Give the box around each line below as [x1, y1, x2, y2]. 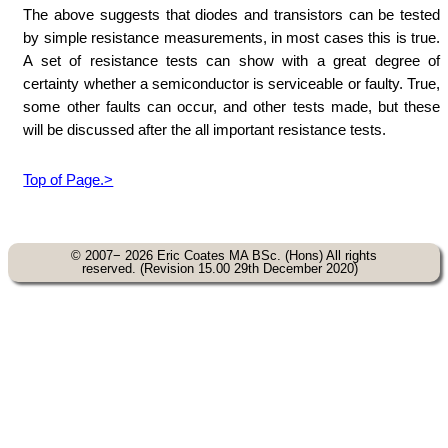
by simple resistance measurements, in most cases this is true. [23, 28, 440, 46]
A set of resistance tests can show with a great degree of [23, 51, 440, 69]
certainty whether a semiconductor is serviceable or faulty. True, [23, 74, 440, 92]
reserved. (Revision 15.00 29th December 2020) [82, 261, 366, 277]
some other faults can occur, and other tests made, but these [23, 97, 440, 115]
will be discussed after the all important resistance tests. [23, 120, 387, 138]
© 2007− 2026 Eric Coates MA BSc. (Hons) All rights [71, 248, 377, 264]
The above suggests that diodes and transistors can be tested [23, 5, 440, 23]
